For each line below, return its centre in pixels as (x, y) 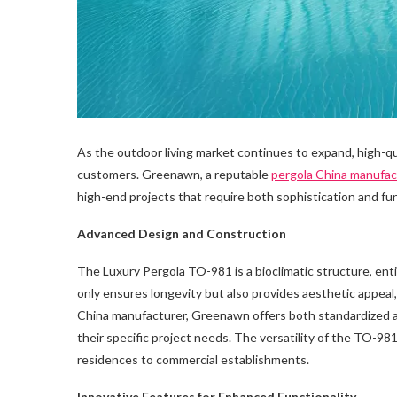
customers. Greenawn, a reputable (174, 174)
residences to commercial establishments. (193, 359)
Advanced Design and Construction (182, 233)
